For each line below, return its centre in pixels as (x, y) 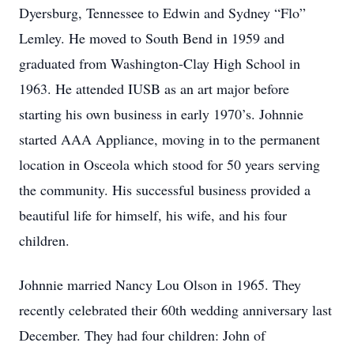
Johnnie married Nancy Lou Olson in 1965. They (160, 284)
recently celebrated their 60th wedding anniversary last (175, 310)
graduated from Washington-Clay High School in (160, 63)
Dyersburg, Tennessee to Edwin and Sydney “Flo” (162, 13)
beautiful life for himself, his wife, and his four (153, 215)
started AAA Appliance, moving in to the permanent (169, 139)
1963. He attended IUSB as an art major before (154, 88)
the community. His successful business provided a (165, 190)
